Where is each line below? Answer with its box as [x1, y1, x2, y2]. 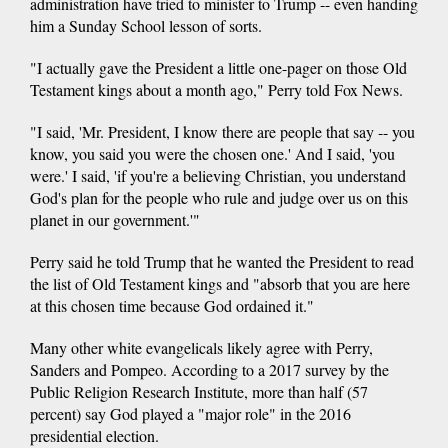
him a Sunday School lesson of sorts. [30, 15, 262, 37]
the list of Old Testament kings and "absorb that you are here [30, 273, 410, 295]
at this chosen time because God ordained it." [30, 295, 314, 317]
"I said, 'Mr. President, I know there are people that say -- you [30, 121, 415, 143]
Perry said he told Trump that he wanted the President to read [30, 251, 414, 273]
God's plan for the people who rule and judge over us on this [30, 187, 408, 209]
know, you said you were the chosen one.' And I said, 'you [30, 143, 395, 165]
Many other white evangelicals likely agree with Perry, [30, 337, 373, 359]
